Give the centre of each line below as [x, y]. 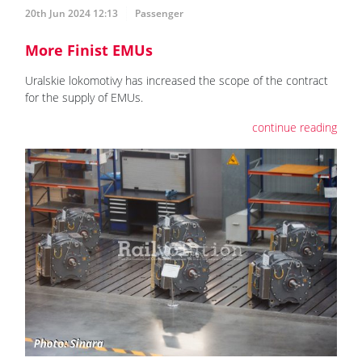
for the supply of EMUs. [84, 97]
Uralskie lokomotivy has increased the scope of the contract [177, 80]
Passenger [159, 13]
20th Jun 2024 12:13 [72, 13]
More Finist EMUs [89, 50]
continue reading [295, 127]
